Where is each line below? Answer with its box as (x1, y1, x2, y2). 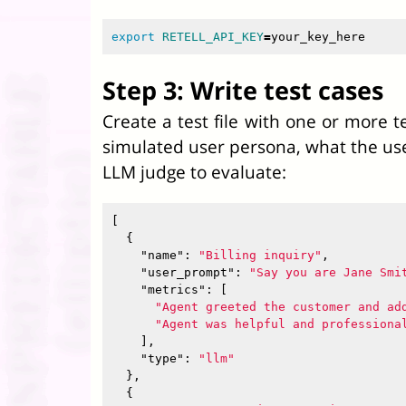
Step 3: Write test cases (102, 73, 383, 107)
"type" (140, 352, 184, 365)
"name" (140, 248, 184, 262)
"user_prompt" (140, 266, 235, 279)
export (111, 30, 162, 43)
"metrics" (140, 283, 206, 296)
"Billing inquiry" (198, 248, 322, 262)
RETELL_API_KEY (162, 30, 264, 43)
